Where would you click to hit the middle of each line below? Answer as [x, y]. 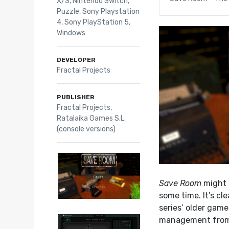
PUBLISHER [75, 97]
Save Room [180, 183]
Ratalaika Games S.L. [91, 118]
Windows [71, 33]
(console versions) [86, 129]
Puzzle [68, 11]
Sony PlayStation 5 [96, 22]
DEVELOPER [76, 60]
